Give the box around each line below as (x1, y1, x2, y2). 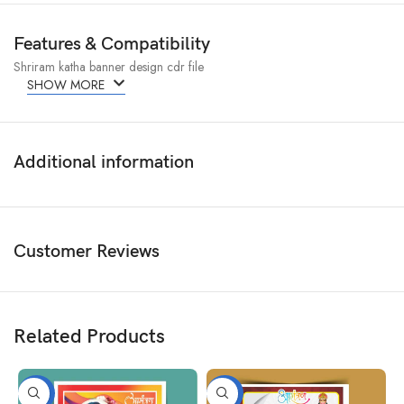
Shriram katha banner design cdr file (14, 57, 205, 76)
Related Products (14, 324, 166, 349)
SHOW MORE (27, 75, 109, 94)
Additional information (14, 151, 195, 173)
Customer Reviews (14, 240, 161, 262)
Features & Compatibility (14, 32, 211, 55)
